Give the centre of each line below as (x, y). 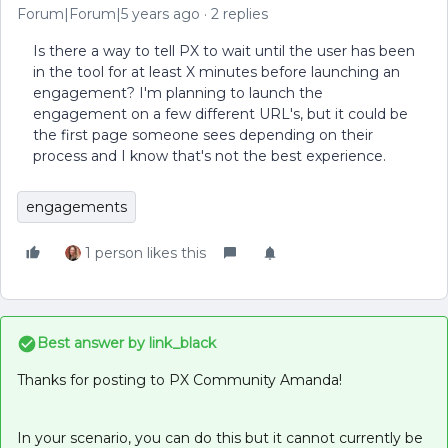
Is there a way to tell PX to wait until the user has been (224, 51)
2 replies (239, 14)
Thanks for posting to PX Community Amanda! (179, 380)
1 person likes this (145, 253)
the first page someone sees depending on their (203, 135)
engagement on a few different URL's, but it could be (220, 114)
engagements (76, 207)
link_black (180, 343)
